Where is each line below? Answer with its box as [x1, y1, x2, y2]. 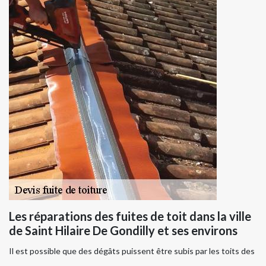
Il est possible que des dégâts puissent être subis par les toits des [9, 246, 255, 256]
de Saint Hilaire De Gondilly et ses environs [9, 223, 237, 238]
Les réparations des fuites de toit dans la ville [9, 209, 251, 224]
